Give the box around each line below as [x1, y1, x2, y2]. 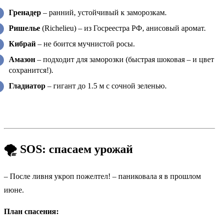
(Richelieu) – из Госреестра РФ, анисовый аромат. [40, 24, 206, 33]
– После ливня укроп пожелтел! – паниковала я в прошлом [4, 172, 201, 180]
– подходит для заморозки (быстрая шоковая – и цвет [35, 55, 214, 64]
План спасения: [4, 207, 59, 216]
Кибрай [9, 40, 36, 48]
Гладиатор [9, 82, 45, 90]
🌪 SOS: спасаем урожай [4, 142, 133, 155]
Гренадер [9, 8, 41, 17]
